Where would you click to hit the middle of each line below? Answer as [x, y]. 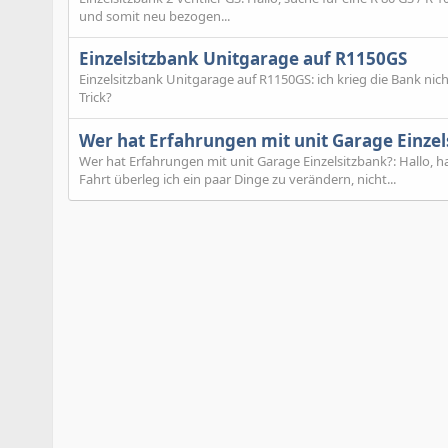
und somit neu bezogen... [154, 15]
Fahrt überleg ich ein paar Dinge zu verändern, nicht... [237, 178]
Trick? [95, 97]
